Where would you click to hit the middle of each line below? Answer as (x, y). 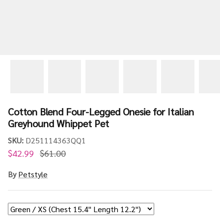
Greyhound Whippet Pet (58, 123)
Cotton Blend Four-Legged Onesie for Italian (101, 111)
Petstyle (33, 174)
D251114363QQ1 (56, 140)
